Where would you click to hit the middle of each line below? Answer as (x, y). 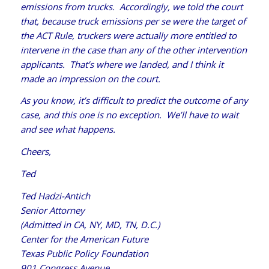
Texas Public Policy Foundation (84, 253)
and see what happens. (68, 129)
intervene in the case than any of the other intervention (133, 50)
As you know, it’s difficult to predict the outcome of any (134, 101)
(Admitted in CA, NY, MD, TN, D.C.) (90, 224)
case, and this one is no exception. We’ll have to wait (129, 115)
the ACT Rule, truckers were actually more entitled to (128, 35)
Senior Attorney (52, 210)
